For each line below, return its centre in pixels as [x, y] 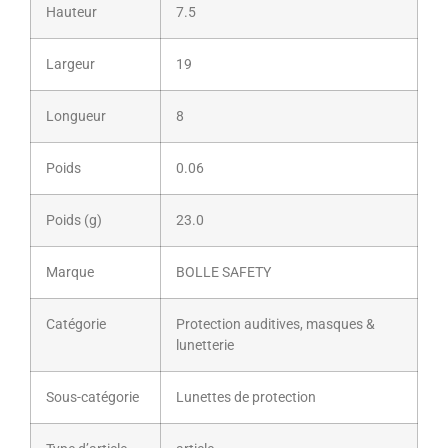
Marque [70, 273]
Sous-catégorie [92, 398]
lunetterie [205, 346]
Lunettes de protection [246, 398]
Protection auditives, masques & [275, 325]
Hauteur [71, 13]
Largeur [70, 65]
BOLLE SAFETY [223, 273]
